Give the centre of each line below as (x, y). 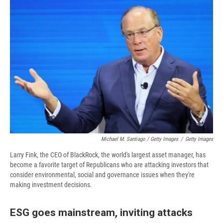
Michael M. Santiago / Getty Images (140, 139)
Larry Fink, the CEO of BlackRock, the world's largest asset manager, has (108, 155)
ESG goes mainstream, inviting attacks (101, 213)
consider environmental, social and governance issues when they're (102, 175)
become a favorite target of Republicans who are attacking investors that (109, 165)
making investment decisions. (51, 185)
